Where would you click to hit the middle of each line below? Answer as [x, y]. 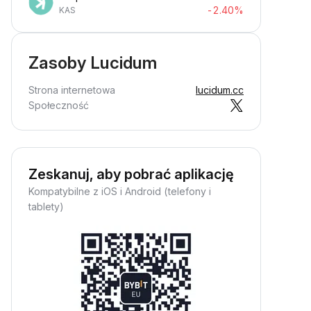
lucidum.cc [220, 90]
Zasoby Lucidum [93, 63]
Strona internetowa [72, 90]
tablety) [46, 207]
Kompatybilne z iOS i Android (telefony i [120, 191]
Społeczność [59, 105]
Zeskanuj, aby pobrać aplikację [131, 174]
